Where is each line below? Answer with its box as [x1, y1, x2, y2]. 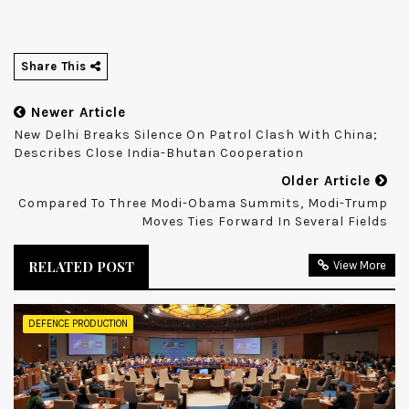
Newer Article [26, 104, 126, 121]
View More [333, 258, 386, 273]
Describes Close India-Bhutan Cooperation [14, 145, 304, 162]
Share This [21, 59, 90, 74]
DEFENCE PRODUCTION [28, 318, 128, 330]
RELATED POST [28, 257, 134, 277]
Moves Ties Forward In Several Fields [142, 214, 388, 230]
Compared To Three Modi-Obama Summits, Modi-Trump [18, 195, 388, 212]
